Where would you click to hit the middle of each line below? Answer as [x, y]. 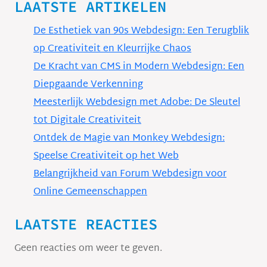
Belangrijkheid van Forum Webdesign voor [130, 174]
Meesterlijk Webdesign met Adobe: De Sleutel [137, 103]
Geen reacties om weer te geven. [88, 249]
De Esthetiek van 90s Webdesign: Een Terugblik [141, 31]
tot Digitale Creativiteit [87, 121]
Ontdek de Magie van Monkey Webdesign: [129, 139]
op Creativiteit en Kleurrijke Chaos [112, 49]
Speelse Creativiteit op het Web [106, 156]
